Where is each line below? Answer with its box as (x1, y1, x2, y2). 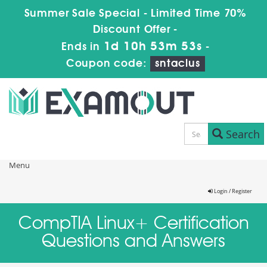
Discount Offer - (93, 24, 178, 35)
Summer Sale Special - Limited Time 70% (24, 8, 247, 19)
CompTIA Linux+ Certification (18, 215, 249, 233)
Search (222, 126, 260, 141)
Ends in (61, 42, 104, 52)
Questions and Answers (42, 233, 225, 251)
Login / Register (213, 188, 252, 195)
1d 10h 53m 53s (103, 41, 202, 53)
